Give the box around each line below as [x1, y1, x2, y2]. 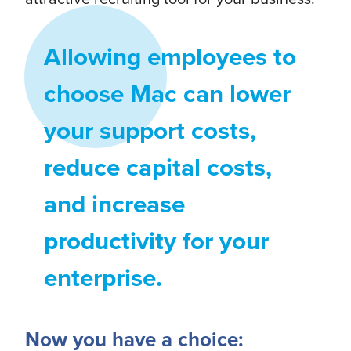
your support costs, [43, 112, 256, 148]
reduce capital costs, [43, 149, 272, 185]
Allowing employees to [43, 38, 296, 74]
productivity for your [43, 223, 269, 259]
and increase [43, 186, 185, 222]
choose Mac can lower [43, 75, 291, 111]
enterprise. [43, 259, 162, 295]
